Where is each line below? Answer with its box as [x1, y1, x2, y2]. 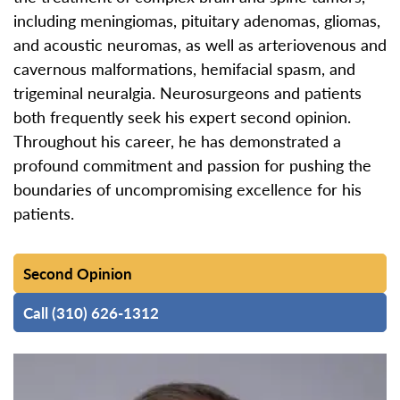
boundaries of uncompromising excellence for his [13, 178, 362, 201]
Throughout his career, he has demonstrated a [13, 129, 341, 153]
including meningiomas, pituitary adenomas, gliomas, [13, 9, 380, 32]
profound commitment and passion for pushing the [13, 154, 371, 177]
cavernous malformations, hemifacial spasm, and [13, 57, 355, 80]
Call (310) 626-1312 [23, 302, 159, 324]
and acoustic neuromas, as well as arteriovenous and [13, 33, 387, 56]
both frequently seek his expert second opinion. [13, 105, 351, 129]
